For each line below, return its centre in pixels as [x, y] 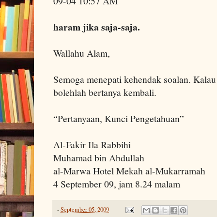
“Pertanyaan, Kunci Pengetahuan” [119, 118]
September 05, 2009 [85, 209]
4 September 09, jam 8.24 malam [117, 184]
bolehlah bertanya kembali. [105, 92]
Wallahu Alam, [82, 53]
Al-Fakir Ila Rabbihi [92, 144]
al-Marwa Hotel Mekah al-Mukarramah [129, 170]
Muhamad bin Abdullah [99, 157]
